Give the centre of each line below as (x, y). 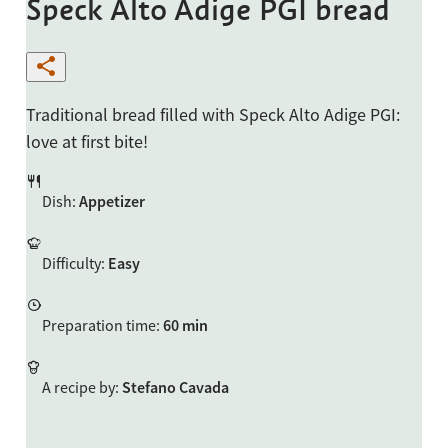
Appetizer (111, 200)
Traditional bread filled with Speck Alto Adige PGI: (212, 114)
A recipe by (78, 386)
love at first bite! (86, 141)
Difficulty (71, 262)
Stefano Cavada (175, 386)
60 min (185, 324)
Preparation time (98, 324)
